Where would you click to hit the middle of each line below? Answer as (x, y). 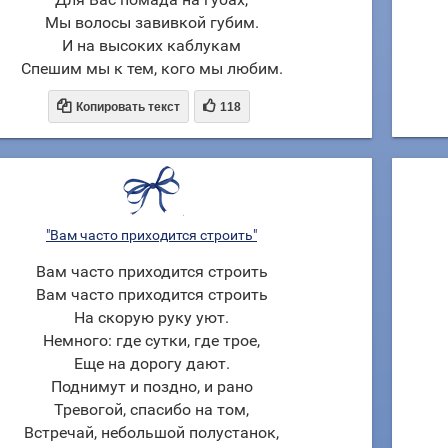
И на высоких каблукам (151, 45)
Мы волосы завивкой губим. (151, 22)
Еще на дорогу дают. (151, 363)
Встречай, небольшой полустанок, (151, 432)
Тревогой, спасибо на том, (151, 409)
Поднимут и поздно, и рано (151, 386)
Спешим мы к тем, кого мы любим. (151, 68)
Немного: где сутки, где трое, (151, 340)
